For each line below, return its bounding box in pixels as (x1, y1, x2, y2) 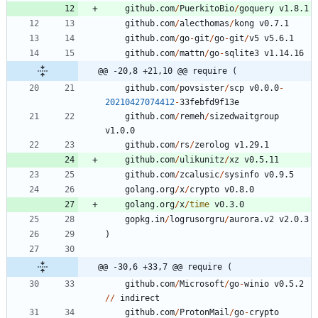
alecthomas (180, 18, 229, 28)
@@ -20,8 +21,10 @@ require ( (98, 65, 237, 76)
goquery (239, 3, 274, 13)
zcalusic (180, 169, 219, 180)
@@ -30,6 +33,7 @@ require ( (98, 261, 232, 272)
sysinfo (224, 169, 259, 180)
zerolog (194, 139, 229, 150)
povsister (180, 82, 224, 93)
